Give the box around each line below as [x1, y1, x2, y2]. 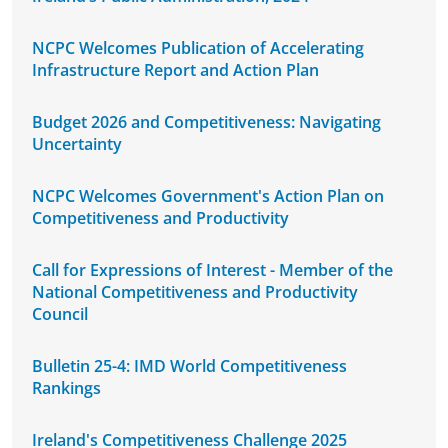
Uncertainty [32, 133, 122, 156]
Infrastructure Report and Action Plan [32, 59, 319, 82]
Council [32, 303, 88, 326]
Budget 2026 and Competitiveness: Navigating [32, 111, 381, 134]
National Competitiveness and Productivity [32, 281, 358, 304]
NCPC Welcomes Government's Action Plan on [32, 185, 384, 208]
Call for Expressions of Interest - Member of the [32, 259, 393, 282]
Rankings [32, 377, 101, 400]
